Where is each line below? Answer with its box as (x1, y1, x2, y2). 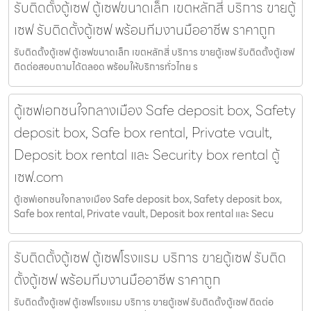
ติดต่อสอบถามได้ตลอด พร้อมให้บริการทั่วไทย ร (14, 59, 198, 75)
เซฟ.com (14, 166, 63, 189)
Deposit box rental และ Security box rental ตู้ (14, 144, 280, 167)
